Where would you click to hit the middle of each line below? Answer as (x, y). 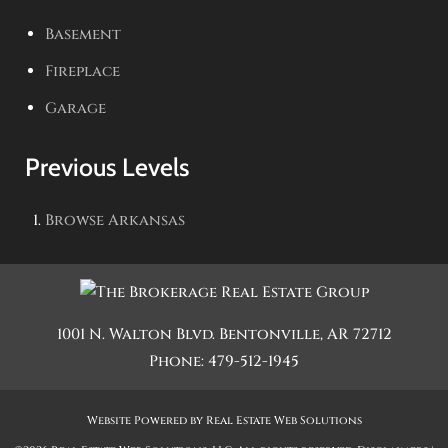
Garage (75, 108)
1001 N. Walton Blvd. (135, 334)
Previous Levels (107, 167)
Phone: (178, 361)
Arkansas (146, 220)
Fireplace (82, 71)
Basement (83, 34)
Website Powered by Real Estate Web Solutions (224, 420)
